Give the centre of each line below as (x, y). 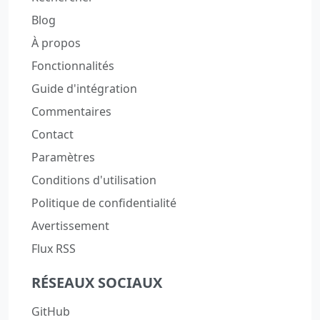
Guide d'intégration (84, 89)
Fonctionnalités (73, 66)
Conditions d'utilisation (94, 180)
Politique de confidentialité (104, 203)
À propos (56, 43)
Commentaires (71, 112)
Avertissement (70, 226)
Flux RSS (54, 249)
